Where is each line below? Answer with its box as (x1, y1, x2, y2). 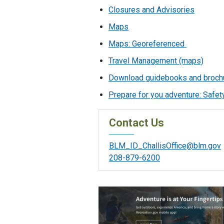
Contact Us (109, 116, 164, 129)
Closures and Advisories (108, 5, 194, 15)
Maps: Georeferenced (108, 39, 186, 49)
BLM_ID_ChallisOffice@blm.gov (109, 140, 221, 150)
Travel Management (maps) (108, 56, 203, 66)
